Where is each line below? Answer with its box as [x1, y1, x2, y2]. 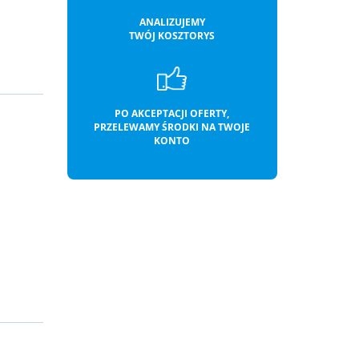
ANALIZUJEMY [139, 15, 205, 29]
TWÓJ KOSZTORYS [129, 29, 216, 42]
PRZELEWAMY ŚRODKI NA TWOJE [94, 120, 251, 134]
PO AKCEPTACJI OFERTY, [115, 107, 230, 120]
